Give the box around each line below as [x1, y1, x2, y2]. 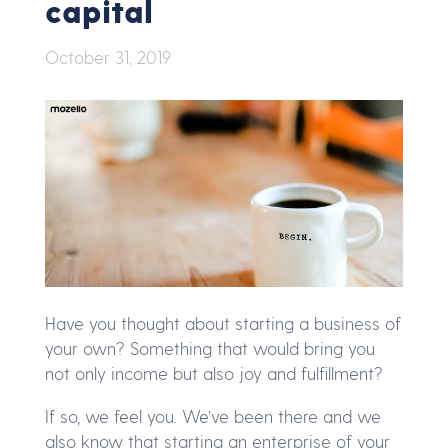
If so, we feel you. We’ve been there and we [45, 406, 381, 427]
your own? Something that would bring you [45, 338, 375, 359]
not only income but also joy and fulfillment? [45, 363, 383, 384]
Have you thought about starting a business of [45, 313, 401, 334]
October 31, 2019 [45, 46, 171, 67]
